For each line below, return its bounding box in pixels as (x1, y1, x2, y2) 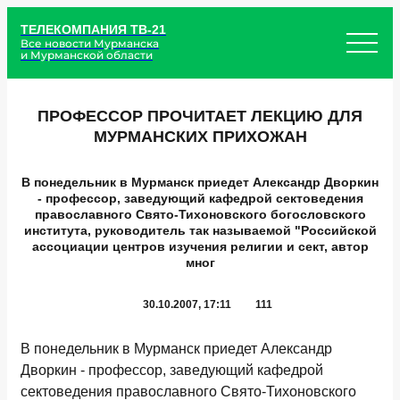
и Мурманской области (21, 47, 153, 62)
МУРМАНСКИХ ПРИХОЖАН (93, 128, 307, 146)
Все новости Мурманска (21, 36, 159, 50)
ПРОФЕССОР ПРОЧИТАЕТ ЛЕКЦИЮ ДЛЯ (37, 107, 362, 125)
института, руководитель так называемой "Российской (23, 223, 377, 237)
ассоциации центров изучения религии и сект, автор (31, 239, 369, 254)
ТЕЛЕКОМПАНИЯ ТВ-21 (21, 21, 166, 37)
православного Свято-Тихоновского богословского (34, 207, 366, 221)
